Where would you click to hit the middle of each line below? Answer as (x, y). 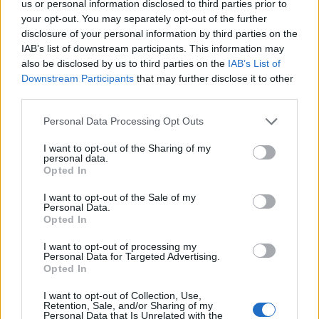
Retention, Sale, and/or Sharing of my (128, 305)
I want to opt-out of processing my (120, 246)
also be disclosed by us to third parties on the (125, 63)
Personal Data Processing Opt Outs (124, 121)
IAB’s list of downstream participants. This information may (153, 48)
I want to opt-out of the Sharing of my (127, 148)
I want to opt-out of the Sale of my (120, 197)
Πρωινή (54, 308)
